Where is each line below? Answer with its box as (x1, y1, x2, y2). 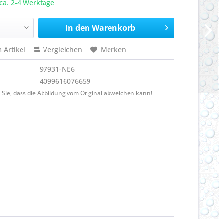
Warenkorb (91, 22, 135, 33)
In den (65, 22, 90, 33)
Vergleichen (41, 45, 83, 54)
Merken (101, 45, 127, 54)
